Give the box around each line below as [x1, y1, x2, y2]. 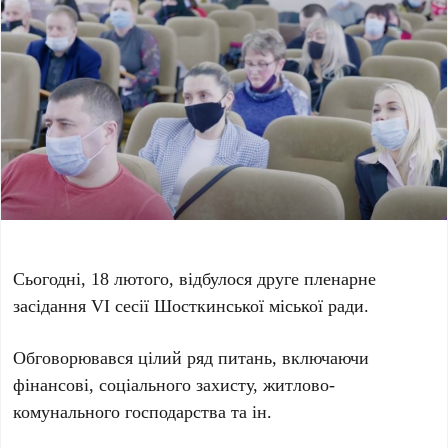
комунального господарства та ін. [13, 398, 273, 423]
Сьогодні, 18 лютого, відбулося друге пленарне [13, 265, 377, 290]
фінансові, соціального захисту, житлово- [13, 371, 336, 396]
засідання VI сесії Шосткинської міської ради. [13, 292, 370, 317]
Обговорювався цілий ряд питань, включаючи [13, 344, 370, 369]
